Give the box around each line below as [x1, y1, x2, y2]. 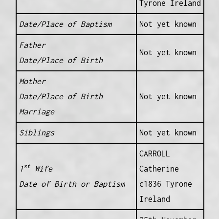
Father [19, 41, 45, 50]
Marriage [19, 107, 54, 116]
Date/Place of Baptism [19, 20, 111, 29]
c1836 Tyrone [139, 179, 192, 189]
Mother [19, 77, 45, 86]
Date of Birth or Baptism [19, 179, 125, 189]
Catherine [139, 164, 179, 174]
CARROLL [139, 149, 170, 158]
